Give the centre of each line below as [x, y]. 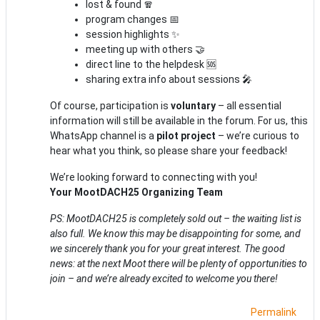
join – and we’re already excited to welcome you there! [164, 278]
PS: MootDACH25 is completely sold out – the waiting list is [176, 218]
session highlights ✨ [133, 34]
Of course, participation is [110, 105]
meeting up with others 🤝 [145, 49]
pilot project [186, 135]
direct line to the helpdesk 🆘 [151, 64]
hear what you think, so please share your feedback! [169, 150]
